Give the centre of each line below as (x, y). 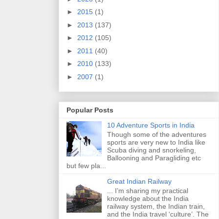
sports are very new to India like (156, 142)
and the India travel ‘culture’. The (158, 214)
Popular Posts (90, 110)
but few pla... (86, 166)
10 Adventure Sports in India (151, 125)
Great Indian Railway (139, 182)
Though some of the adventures (156, 135)
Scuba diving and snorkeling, (151, 150)
